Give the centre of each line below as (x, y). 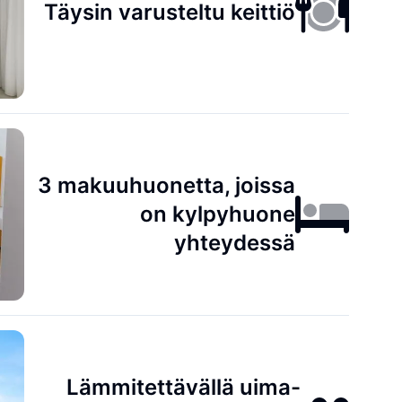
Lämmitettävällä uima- (184, 387)
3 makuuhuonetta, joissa (167, 185)
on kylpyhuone (218, 214)
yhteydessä (235, 243)
